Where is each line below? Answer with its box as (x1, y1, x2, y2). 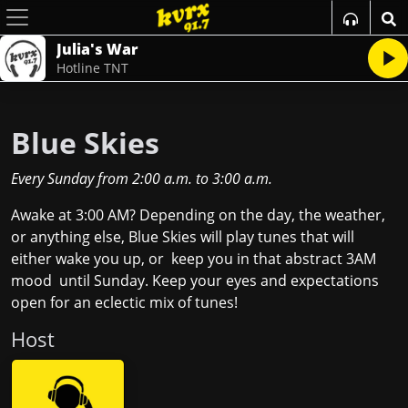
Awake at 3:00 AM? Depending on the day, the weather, (11, 205, 385, 225)
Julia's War (56, 39, 138, 59)
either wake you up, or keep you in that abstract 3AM (11, 249, 376, 269)
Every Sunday (11, 168, 94, 189)
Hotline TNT (56, 59, 128, 76)
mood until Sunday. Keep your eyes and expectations (11, 270, 379, 291)
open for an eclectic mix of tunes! (11, 292, 241, 312)
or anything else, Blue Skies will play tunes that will (11, 227, 354, 247)
